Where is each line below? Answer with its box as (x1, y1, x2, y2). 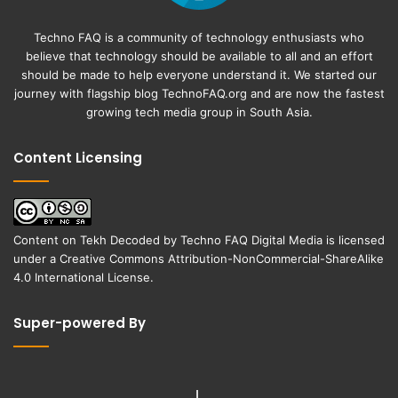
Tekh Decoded (80, 232, 160, 247)
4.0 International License (13, 269, 150, 284)
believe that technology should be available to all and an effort (25, 48, 373, 63)
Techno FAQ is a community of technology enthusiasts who (34, 29, 364, 44)
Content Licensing (13, 147, 142, 167)
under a (13, 251, 60, 266)
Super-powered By (13, 313, 146, 332)
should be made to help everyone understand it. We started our (21, 67, 377, 82)
